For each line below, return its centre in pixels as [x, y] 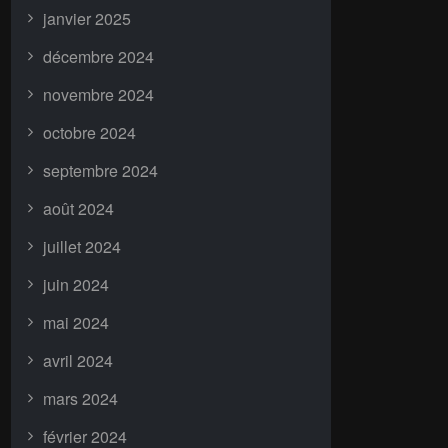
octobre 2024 [89, 132]
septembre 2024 [100, 170]
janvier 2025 [87, 18]
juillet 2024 [82, 246]
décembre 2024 [98, 56]
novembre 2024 [98, 94]
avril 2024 [78, 360]
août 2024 [78, 208]
